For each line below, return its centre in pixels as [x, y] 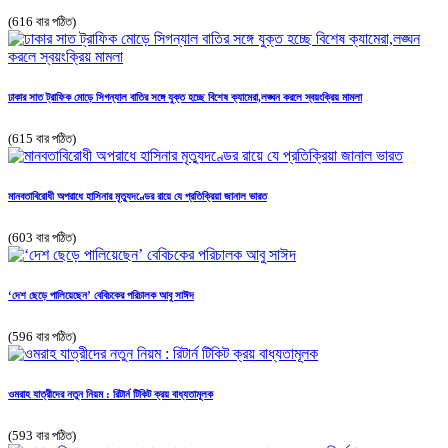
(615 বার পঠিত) [42, 138]
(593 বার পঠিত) [42, 435]
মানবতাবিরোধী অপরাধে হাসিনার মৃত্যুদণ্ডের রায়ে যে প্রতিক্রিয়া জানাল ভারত [137, 195]
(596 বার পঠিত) [42, 336]
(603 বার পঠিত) [42, 237]
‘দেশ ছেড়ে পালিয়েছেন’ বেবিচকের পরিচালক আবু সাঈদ [101, 294]
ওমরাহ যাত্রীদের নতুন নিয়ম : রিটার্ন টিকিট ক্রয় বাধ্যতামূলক [110, 393]
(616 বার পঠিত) [42, 21]
